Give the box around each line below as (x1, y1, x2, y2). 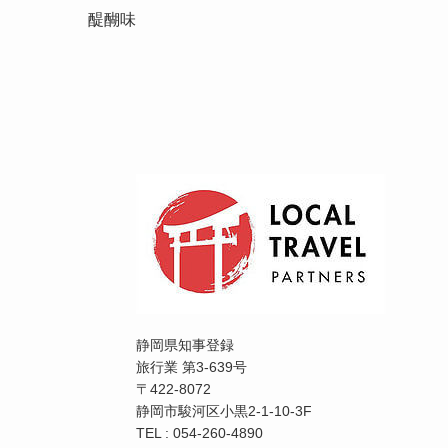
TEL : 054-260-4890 (136, 425, 263, 442)
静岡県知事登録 (136, 337, 234, 354)
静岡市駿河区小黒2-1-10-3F (136, 403, 312, 420)
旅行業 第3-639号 (136, 359, 247, 376)
